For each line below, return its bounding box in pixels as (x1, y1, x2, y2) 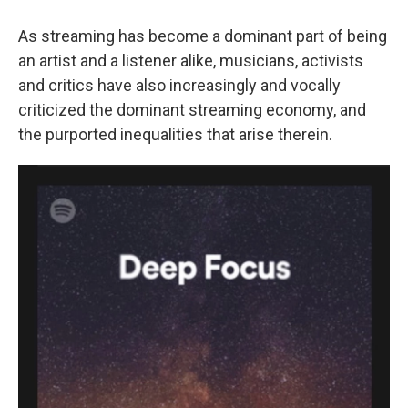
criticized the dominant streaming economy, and (18, 100, 366, 120)
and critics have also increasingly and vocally (18, 76, 341, 96)
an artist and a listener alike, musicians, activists (18, 51, 363, 71)
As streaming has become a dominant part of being (18, 26, 387, 46)
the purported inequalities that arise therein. (18, 125, 332, 145)
